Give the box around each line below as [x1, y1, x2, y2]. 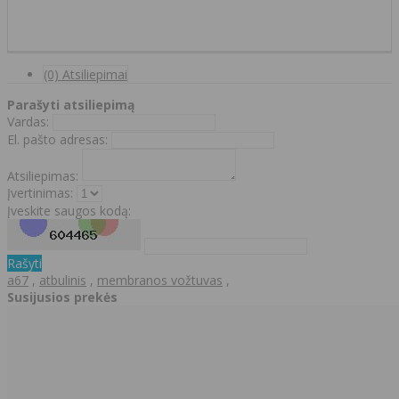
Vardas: [7, 112, 49, 130]
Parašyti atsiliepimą [7, 95, 134, 113]
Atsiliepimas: [7, 167, 78, 184]
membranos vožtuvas [97, 271, 223, 289]
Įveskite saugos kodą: [7, 201, 131, 219]
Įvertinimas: [7, 183, 73, 201]
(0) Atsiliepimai [44, 65, 127, 83]
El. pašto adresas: [7, 130, 108, 148]
